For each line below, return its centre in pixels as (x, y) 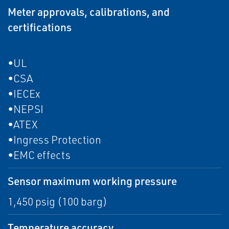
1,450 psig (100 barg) (58, 202)
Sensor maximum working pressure (92, 181)
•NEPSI (26, 109)
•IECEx (24, 94)
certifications (40, 27)
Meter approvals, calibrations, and (89, 12)
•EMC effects (39, 155)
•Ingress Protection (54, 140)
